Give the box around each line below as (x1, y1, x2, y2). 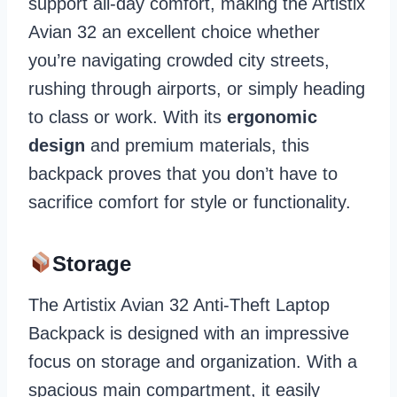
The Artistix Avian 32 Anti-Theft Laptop (28, 294, 330, 315)
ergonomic (227, 106, 317, 127)
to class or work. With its (28, 106, 227, 127)
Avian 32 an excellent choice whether (28, 21, 320, 42)
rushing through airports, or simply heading (28, 78, 365, 98)
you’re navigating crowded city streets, (28, 50, 330, 70)
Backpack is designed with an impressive (28, 323, 349, 343)
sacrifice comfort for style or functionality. (28, 191, 351, 212)
